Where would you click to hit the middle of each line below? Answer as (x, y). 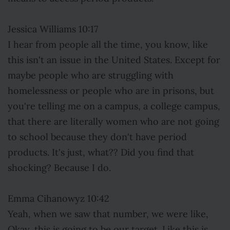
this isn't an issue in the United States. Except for (114, 60)
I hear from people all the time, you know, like (108, 45)
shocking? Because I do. (59, 168)
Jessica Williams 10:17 (53, 29)
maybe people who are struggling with (91, 75)
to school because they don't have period (97, 137)
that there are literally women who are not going (113, 122)
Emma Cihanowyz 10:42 (59, 199)
